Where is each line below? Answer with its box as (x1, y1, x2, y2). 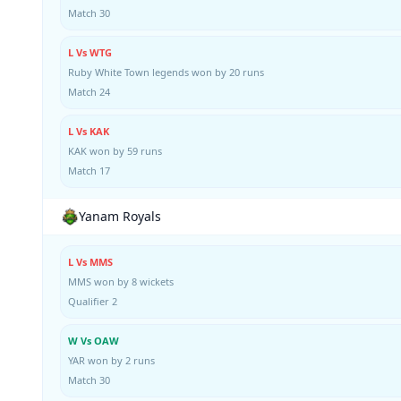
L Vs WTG (68, 45, 112, 59)
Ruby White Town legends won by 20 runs (68, 64, 264, 79)
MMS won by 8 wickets (68, 274, 174, 288)
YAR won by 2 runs (68, 353, 155, 367)
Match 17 (68, 163, 110, 177)
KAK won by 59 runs (68, 143, 162, 158)
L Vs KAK (68, 124, 109, 138)
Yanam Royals (79, 207, 161, 225)
